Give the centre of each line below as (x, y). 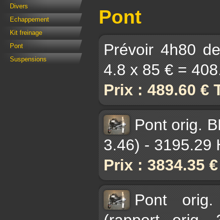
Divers (19, 6)
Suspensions (28, 59)
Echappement (29, 20)
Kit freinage (26, 33)
